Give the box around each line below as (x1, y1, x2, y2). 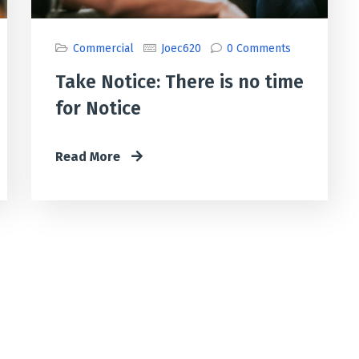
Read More (55, 149, 123, 165)
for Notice (55, 97, 141, 120)
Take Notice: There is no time (55, 71, 304, 94)
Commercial (73, 42, 134, 56)
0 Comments (227, 42, 291, 56)
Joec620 (161, 42, 201, 56)
